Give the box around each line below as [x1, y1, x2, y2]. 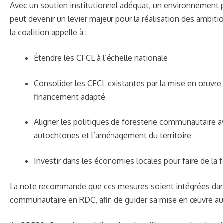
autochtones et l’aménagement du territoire [34, 130, 191, 140]
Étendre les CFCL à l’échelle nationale [34, 52, 168, 63]
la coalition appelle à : [10, 27, 87, 37]
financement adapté [34, 91, 105, 102]
